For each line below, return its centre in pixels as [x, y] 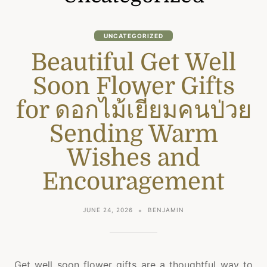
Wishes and [133, 158]
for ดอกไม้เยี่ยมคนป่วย [133, 110]
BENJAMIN [166, 209]
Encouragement [133, 181]
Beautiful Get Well [133, 62]
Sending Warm [133, 134]
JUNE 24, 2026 [108, 209]
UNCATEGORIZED [133, 35]
